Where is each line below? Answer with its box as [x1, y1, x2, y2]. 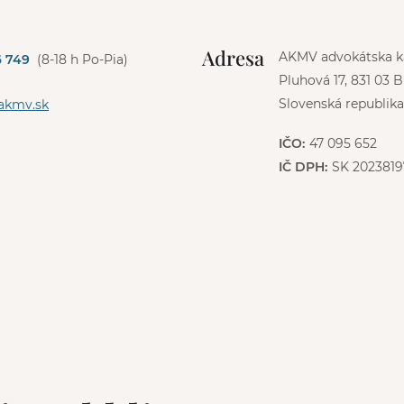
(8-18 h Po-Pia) [37, 51, 128, 69]
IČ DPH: [279, 158, 327, 175]
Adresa [202, 43, 264, 71]
